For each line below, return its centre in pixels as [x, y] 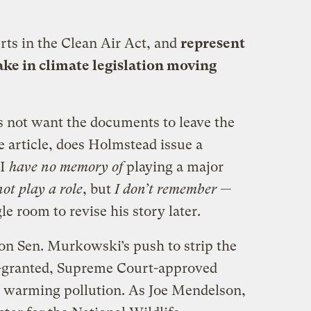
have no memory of [66, 167]
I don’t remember [165, 189]
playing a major [173, 167]
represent [212, 43]
